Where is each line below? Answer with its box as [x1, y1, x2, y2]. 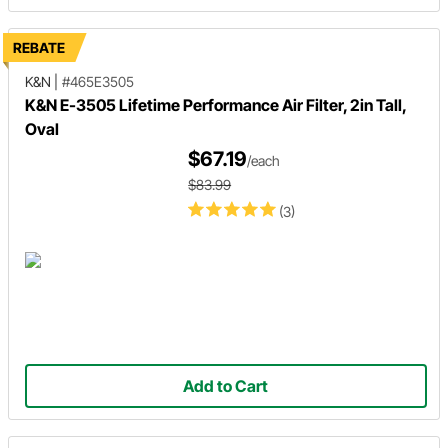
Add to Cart [183, 375, 269, 396]
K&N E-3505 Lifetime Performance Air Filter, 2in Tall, [25, 94, 406, 115]
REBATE [13, 38, 65, 56]
